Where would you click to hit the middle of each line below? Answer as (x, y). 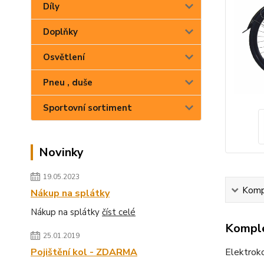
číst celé (119, 212)
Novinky (61, 152)
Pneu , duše (68, 82)
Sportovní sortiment (88, 108)
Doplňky (60, 32)
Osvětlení (64, 57)
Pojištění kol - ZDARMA (84, 252)
